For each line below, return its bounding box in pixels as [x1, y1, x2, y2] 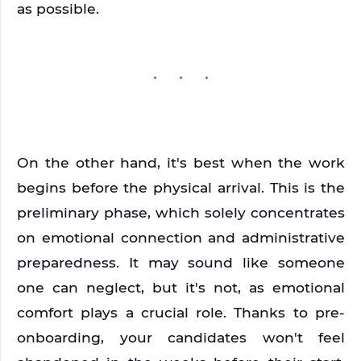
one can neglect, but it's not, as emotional [17, 278, 345, 296]
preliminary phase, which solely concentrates [17, 203, 345, 221]
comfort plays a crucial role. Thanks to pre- [17, 303, 345, 321]
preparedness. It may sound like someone [17, 253, 345, 271]
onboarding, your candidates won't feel [17, 328, 345, 346]
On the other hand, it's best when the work [17, 153, 345, 171]
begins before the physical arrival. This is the [17, 178, 345, 196]
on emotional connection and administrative [17, 228, 345, 246]
